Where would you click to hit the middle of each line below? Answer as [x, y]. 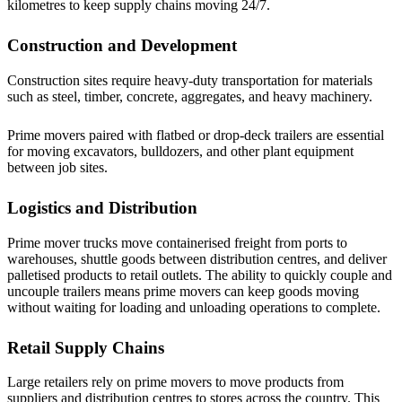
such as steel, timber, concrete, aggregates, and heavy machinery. [192, 97]
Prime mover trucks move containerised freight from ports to [177, 242]
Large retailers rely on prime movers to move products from [175, 382]
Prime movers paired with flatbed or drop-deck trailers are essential [196, 135]
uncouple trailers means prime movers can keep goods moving [183, 291]
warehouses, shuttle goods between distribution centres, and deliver [197, 258]
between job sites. [59, 168]
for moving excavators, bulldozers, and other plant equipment [180, 152]
